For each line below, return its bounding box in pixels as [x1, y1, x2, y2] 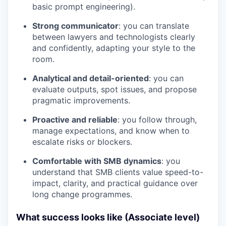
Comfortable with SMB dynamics [32, 155, 161, 166]
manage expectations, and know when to [32, 125, 190, 136]
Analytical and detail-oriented [32, 73, 149, 83]
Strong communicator [32, 20, 119, 31]
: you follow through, [118, 114, 197, 125]
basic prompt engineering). [32, 1, 135, 12]
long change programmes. [32, 189, 132, 199]
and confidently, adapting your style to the [32, 42, 195, 53]
